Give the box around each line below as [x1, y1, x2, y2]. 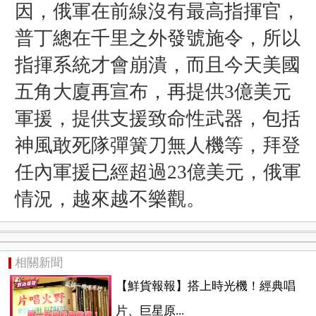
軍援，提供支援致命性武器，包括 [14, 107, 300, 129]
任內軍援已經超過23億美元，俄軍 [14, 161, 301, 183]
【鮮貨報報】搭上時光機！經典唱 [115, 279, 296, 293]
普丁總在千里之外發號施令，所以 [14, 27, 300, 49]
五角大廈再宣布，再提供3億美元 [14, 80, 291, 102]
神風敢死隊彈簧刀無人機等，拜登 [14, 134, 300, 156]
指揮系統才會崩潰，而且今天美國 [14, 54, 300, 75]
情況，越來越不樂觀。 [14, 188, 205, 209]
